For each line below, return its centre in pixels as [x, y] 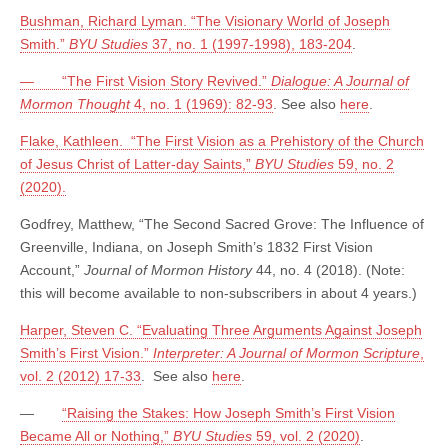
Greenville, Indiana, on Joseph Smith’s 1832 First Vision [196, 247]
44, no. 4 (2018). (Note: [330, 270]
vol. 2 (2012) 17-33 [80, 376]
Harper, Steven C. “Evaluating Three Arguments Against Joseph [221, 330]
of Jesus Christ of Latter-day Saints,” [137, 164]
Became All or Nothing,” [96, 436]
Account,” [52, 270]
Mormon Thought [77, 104]
